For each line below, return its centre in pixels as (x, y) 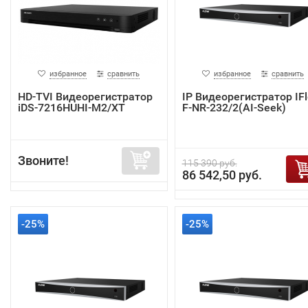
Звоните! (43, 161)
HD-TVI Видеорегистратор (85, 97)
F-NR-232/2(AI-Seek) (234, 108)
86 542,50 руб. (222, 175)
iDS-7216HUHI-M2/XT (71, 108)
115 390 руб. (209, 163)
